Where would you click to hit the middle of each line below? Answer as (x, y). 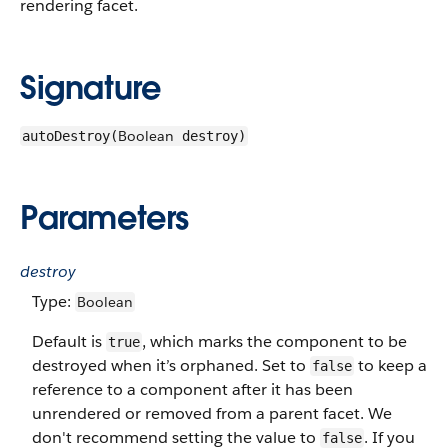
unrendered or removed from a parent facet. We (212, 413)
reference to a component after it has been (192, 389)
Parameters (104, 217)
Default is (69, 341)
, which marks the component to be (274, 341)
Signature (90, 87)
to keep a (390, 365)
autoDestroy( (70, 136)
